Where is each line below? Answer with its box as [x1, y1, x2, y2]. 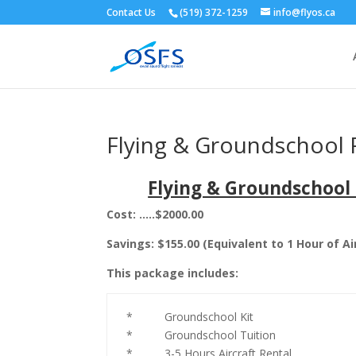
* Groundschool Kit [126, 309, 254, 324]
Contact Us [106, 6, 157, 19]
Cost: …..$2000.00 [106, 207, 204, 222]
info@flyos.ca [273, 6, 336, 19]
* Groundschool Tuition [126, 327, 277, 342]
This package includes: [106, 265, 239, 281]
